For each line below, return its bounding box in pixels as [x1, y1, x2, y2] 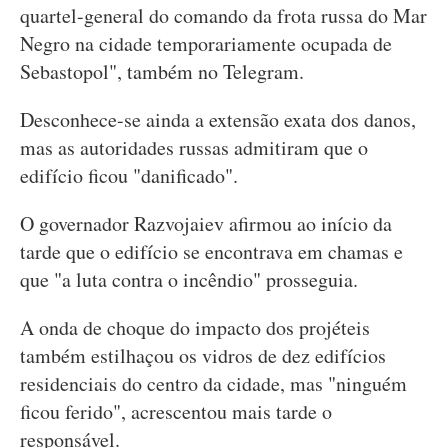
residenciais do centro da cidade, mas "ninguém [20, 370, 407, 397]
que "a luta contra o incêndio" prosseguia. [20, 266, 358, 293]
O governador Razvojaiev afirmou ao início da [20, 210, 392, 237]
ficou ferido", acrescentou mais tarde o [20, 398, 332, 425]
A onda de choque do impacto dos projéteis [20, 314, 370, 341]
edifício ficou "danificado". [20, 162, 238, 189]
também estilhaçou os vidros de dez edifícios [20, 342, 386, 369]
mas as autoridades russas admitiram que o [20, 134, 368, 161]
